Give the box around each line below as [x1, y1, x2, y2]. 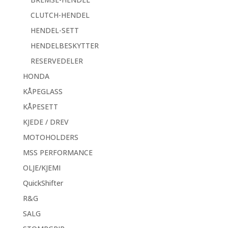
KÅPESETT [22, 101, 58, 111]
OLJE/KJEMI [22, 162, 61, 173]
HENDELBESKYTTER [30, 40, 99, 50]
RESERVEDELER [30, 55, 83, 66]
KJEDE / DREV [22, 117, 69, 127]
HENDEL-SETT [30, 25, 79, 35]
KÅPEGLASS [22, 86, 63, 96]
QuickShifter [22, 178, 63, 188]
